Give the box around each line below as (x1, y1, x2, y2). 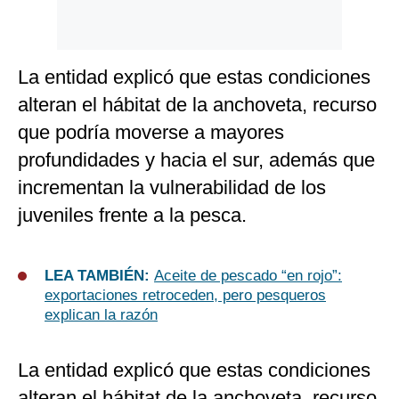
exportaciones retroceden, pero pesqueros (45, 287, 326, 305)
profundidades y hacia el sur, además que (18, 149, 375, 172)
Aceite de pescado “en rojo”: (154, 267, 342, 285)
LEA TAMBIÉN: (45, 267, 154, 285)
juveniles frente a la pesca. (18, 204, 247, 227)
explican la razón (45, 306, 158, 324)
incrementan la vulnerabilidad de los (18, 176, 326, 199)
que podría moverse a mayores (18, 121, 284, 144)
